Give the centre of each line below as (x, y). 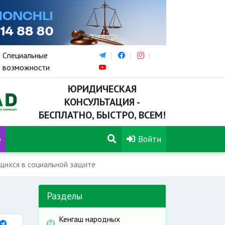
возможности (26, 67)
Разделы (65, 196)
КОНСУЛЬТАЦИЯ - (102, 102)
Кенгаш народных (89, 219)
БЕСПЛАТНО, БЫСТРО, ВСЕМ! (102, 115)
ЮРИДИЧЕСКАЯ (102, 89)
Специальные (25, 55)
